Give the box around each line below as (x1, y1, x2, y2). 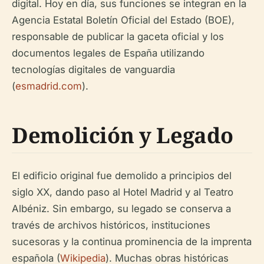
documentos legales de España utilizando (12, 47, 204, 59)
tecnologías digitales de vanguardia (12, 64, 175, 75)
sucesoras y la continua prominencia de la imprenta (12, 236, 252, 247)
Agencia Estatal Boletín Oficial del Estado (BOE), (12, 14, 235, 26)
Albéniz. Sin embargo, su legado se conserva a (12, 203, 231, 214)
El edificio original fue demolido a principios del (12, 170, 232, 181)
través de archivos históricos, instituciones (12, 219, 210, 231)
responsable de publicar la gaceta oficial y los (12, 31, 224, 42)
